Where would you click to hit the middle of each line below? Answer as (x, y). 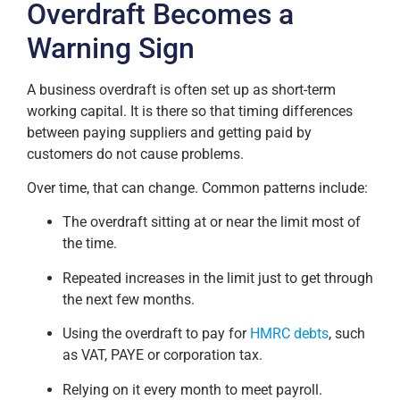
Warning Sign (111, 48)
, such (347, 334)
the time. (90, 244)
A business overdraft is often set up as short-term (181, 89)
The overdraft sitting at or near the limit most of (212, 222)
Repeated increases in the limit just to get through (218, 278)
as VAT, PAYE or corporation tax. (162, 355)
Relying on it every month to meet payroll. (192, 389)
